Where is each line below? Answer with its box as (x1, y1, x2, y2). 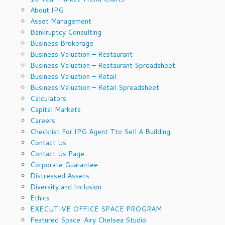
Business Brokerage (30, 38, 93, 48)
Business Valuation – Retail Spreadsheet (30, 82, 159, 92)
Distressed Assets (30, 170, 89, 181)
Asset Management (30, 16, 91, 26)
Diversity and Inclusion (30, 181, 101, 192)
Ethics (30, 192, 50, 203)
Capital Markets (30, 104, 81, 115)
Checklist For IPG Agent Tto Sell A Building (30, 126, 170, 137)
